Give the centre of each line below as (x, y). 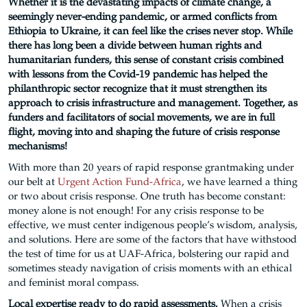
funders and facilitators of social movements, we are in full (142, 118)
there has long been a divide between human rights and (135, 46)
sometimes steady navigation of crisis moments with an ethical (150, 269)
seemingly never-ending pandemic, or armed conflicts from (143, 17)
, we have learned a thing (240, 183)
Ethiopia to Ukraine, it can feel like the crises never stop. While (150, 32)
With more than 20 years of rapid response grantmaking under (151, 168)
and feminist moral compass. (74, 283)
